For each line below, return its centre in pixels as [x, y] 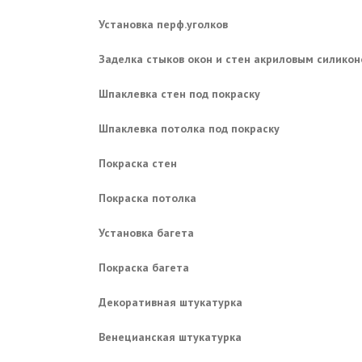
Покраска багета [144, 267]
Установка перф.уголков [163, 24]
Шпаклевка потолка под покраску [189, 128]
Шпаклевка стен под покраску [179, 93]
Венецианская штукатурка [170, 337]
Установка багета [146, 232]
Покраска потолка [147, 198]
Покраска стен [138, 163]
